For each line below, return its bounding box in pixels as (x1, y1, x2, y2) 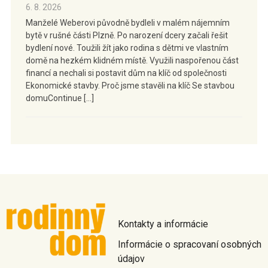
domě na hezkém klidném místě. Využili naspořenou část (25, 56, 239, 66)
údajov (117, 253, 145, 265)
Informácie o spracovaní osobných (117, 239, 261, 251)
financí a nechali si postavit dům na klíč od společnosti (25, 68, 227, 78)
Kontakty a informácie (117, 218, 208, 230)
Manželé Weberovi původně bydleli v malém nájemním (25, 18, 230, 28)
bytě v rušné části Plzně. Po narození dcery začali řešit (25, 31, 228, 41)
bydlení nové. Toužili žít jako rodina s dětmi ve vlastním (25, 43, 229, 53)
